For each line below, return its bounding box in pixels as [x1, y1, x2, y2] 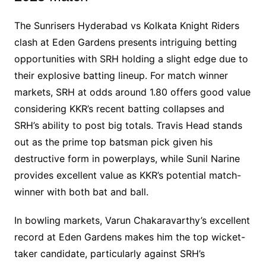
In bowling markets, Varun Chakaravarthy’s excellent [14, 214, 250, 226]
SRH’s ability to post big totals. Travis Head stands [14, 119, 242, 131]
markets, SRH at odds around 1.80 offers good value [14, 85, 251, 98]
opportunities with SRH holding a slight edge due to [14, 52, 248, 65]
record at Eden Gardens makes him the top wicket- [14, 230, 245, 243]
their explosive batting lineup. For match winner [14, 69, 228, 81]
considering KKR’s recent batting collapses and [14, 102, 224, 115]
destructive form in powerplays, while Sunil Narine [14, 152, 240, 164]
